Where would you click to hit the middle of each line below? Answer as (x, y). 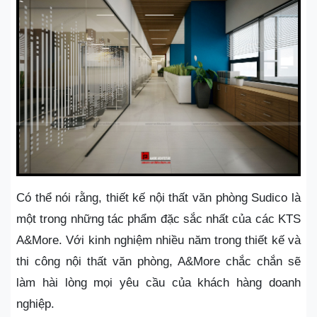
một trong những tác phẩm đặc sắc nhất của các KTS (158, 219)
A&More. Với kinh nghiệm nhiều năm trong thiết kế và (158, 241)
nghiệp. (35, 304)
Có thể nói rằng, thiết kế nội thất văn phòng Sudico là (158, 198)
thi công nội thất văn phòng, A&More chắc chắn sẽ (158, 262)
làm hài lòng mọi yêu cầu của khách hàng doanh (158, 283)
